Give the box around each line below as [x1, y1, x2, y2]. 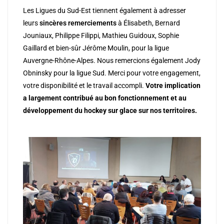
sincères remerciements [39, 19, 118, 27]
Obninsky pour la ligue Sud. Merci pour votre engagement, [23, 69, 200, 77]
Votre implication [145, 81, 200, 90]
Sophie [156, 31, 179, 40]
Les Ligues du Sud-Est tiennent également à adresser [23, 6, 186, 15]
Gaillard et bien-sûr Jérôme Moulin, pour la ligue [23, 44, 169, 52]
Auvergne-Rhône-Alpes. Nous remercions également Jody [23, 56, 200, 65]
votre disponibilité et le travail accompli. [23, 81, 145, 90]
